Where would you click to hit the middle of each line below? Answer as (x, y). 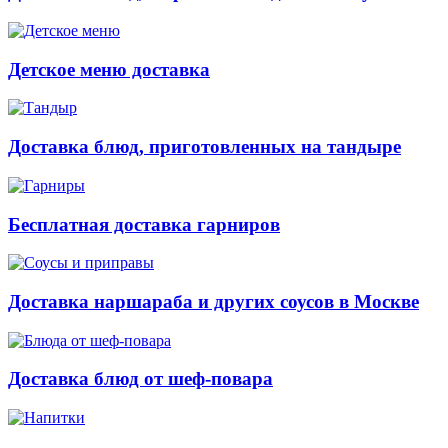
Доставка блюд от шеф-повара (140, 379)
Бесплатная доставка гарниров (144, 224)
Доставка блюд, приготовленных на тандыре (204, 147)
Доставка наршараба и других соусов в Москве (213, 302)
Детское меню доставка (109, 69)
